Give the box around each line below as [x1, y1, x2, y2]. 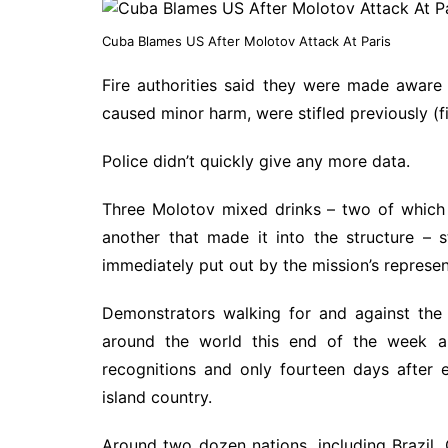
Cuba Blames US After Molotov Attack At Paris [102, 32, 391, 49]
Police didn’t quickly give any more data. [102, 150, 410, 171]
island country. [102, 386, 212, 407]
